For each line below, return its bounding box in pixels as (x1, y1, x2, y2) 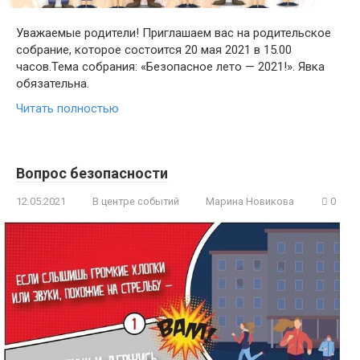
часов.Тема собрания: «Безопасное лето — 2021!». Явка (16, 59, 325, 75)
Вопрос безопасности (16, 165, 168, 182)
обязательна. (16, 76, 89, 92)
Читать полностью (16, 101, 119, 117)
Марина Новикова (206, 195, 294, 208)
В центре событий (92, 195, 179, 208)
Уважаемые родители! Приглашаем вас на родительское (16, 26, 331, 41)
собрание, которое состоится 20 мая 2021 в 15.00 (16, 43, 292, 58)
